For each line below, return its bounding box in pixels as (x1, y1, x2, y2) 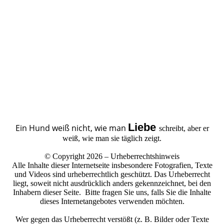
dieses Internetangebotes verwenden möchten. (39, 196, 184, 205)
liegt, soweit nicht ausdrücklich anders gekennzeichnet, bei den (13, 178, 211, 187)
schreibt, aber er (158, 123, 209, 132)
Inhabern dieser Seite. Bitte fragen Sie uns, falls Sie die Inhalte (13, 187, 211, 196)
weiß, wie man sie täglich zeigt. (62, 133, 161, 142)
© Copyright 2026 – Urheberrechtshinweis (44, 151, 179, 160)
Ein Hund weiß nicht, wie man (15, 122, 126, 133)
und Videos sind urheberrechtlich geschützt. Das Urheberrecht (14, 169, 210, 178)
